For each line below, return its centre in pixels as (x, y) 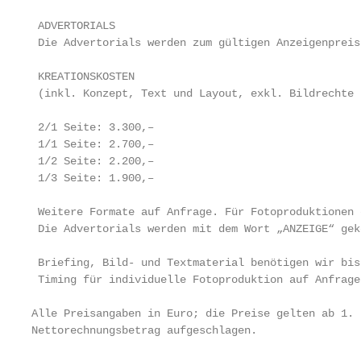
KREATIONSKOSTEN (83, 77)
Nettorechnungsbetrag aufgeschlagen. (144, 330)
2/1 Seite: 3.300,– (93, 127)
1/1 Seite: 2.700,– (93, 144)
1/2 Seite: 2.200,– (93, 161)
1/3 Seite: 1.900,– (93, 178)
